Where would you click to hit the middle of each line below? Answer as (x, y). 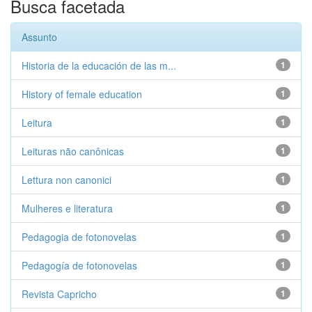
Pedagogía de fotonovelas (79, 265)
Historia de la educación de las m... (99, 65)
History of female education (82, 94)
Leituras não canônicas (73, 151)
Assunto (39, 37)
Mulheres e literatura (67, 208)
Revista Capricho (59, 294)
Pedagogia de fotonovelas (79, 237)
